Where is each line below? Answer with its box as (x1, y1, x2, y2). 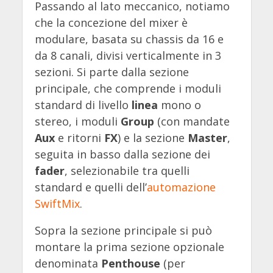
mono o (157, 97, 201, 112)
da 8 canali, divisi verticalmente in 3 (34, 48, 221, 63)
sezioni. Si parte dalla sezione (34, 64, 189, 79)
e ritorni (54, 130, 104, 145)
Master (187, 130, 227, 145)
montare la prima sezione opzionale (34, 239, 224, 255)
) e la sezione (117, 130, 188, 145)
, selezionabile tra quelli (64, 163, 190, 178)
